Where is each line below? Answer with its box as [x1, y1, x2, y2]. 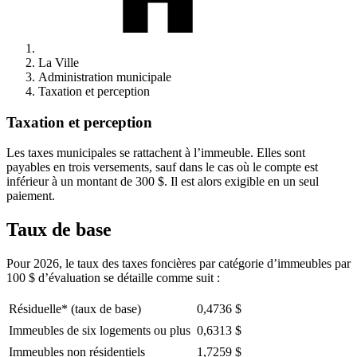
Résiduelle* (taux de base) [9, 302, 141, 316]
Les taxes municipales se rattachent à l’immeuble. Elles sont [6, 146, 305, 160]
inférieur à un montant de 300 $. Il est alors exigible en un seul [6, 175, 319, 189]
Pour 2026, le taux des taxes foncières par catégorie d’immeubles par [6, 257, 351, 271]
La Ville [38, 56, 79, 69]
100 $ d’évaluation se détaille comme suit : [6, 271, 220, 285]
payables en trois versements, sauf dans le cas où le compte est [6, 160, 318, 175]
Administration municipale [38, 70, 171, 84]
